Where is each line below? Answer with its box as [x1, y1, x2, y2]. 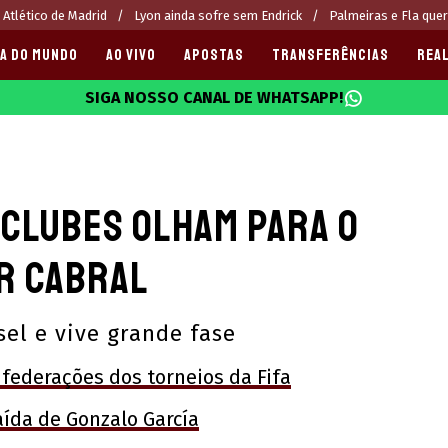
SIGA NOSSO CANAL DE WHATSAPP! [85, 88, 343, 107]
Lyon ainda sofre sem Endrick [134, 7, 302, 23]
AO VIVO [106, 45, 156, 65]
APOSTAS [184, 45, 244, 65]
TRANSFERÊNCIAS [272, 45, 389, 65]
